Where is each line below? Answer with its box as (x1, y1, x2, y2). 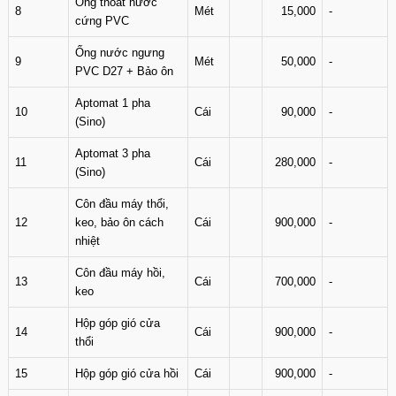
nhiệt (75, 234, 100, 247)
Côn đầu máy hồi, (75, 266, 165, 279)
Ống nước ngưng (75, 46, 164, 59)
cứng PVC (75, 14, 129, 27)
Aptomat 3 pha (75, 147, 150, 160)
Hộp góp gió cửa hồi (75, 367, 179, 380)
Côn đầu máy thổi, (75, 197, 169, 210)
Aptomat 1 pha (75, 96, 150, 110)
